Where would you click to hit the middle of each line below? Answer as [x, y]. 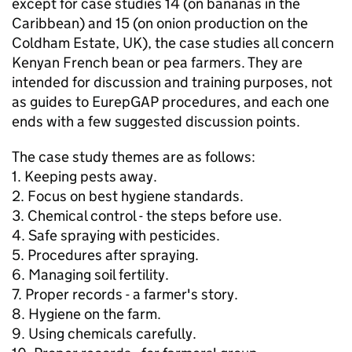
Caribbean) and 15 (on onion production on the [160, 23]
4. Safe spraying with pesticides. [116, 235]
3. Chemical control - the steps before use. [147, 216]
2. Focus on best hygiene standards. [128, 196]
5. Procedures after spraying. [105, 255]
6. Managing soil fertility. [90, 275]
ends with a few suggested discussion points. [156, 121]
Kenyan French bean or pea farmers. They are [157, 62]
